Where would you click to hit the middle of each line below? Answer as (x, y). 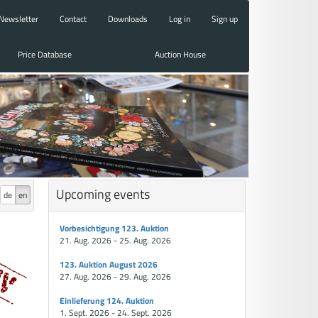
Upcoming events (103, 194)
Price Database (45, 54)
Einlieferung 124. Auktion (107, 301)
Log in (180, 18)
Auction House (181, 54)
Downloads (128, 18)
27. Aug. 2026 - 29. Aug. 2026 (116, 276)
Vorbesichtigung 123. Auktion (115, 228)
